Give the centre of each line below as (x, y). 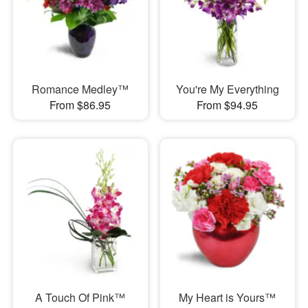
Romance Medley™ (80, 89)
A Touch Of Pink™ (80, 298)
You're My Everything (227, 89)
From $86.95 (80, 104)
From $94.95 (228, 104)
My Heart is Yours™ (228, 298)
